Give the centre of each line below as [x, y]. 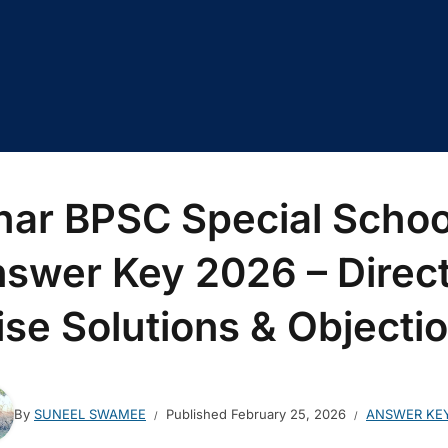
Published [198, 413]
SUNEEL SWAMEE [90, 413]
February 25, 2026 [288, 413]
